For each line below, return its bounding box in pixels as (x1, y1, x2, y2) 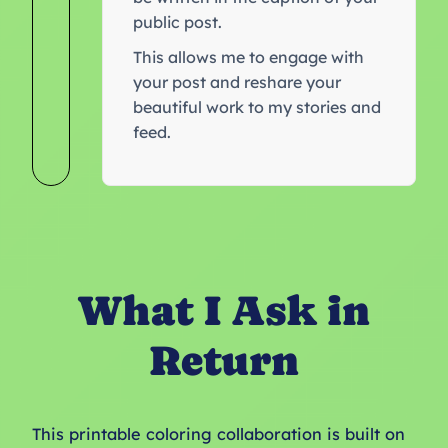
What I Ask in (78, 286, 370, 336)
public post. (133, 11, 222, 32)
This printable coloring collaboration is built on (32, 424, 405, 445)
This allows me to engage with (133, 46, 364, 67)
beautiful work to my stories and (133, 96, 381, 117)
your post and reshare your (133, 71, 341, 92)
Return (149, 336, 299, 386)
